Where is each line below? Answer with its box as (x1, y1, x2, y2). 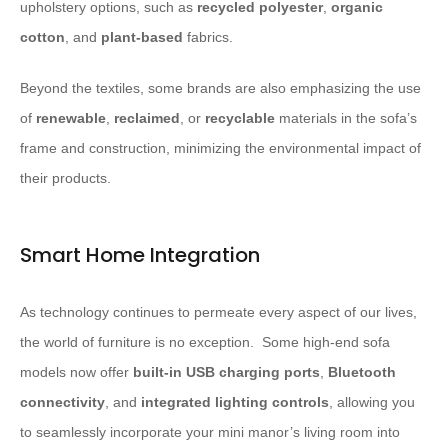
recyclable (205, 110, 275, 127)
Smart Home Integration (20, 241, 260, 270)
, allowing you (329, 394, 415, 411)
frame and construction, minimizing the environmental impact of (20, 140, 421, 157)
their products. (20, 170, 111, 187)
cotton (20, 29, 65, 46)
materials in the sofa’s (275, 110, 417, 127)
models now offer (20, 364, 133, 381)
